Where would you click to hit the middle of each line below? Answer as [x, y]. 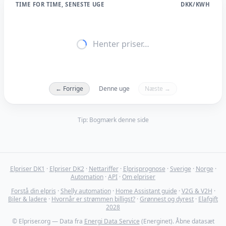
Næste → [158, 88]
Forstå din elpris [33, 191]
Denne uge [114, 88]
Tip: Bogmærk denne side [113, 120]
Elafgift [208, 199]
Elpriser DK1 [27, 169]
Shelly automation [86, 191]
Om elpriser [139, 177]
